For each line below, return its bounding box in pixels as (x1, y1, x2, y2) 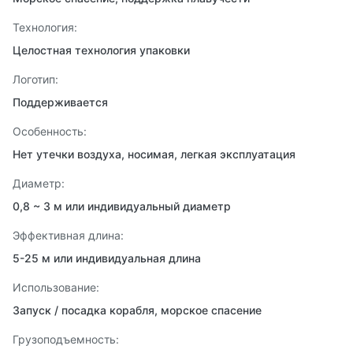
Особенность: (13, 124, 87, 138)
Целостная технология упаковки (13, 43, 190, 57)
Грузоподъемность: (13, 333, 119, 346)
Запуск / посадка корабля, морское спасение (13, 303, 262, 317)
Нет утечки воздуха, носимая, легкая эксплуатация (13, 147, 295, 161)
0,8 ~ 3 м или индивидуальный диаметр (13, 199, 231, 213)
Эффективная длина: (13, 229, 124, 242)
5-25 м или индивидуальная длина (13, 251, 201, 265)
